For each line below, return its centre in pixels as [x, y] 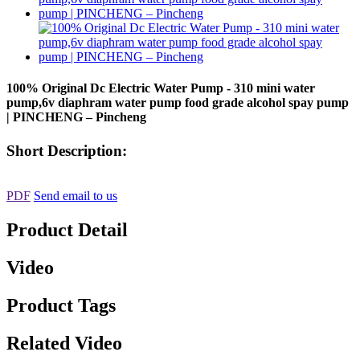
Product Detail [67, 230]
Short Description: [67, 150]
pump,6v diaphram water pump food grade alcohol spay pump [178, 103]
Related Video [64, 343]
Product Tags [61, 305]
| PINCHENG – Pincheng [76, 117]
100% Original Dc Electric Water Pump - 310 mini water [161, 88]
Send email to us [76, 196]
